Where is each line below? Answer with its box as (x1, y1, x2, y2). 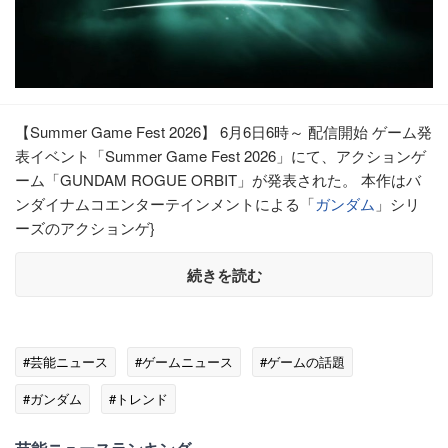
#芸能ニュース (23, 352, 108, 372)
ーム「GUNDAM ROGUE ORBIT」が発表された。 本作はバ (15, 169, 421, 191)
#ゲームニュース (135, 352, 233, 372)
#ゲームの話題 (260, 352, 345, 372)
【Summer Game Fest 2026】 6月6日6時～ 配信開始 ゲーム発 (15, 121, 432, 143)
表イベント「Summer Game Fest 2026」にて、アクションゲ (15, 145, 426, 167)
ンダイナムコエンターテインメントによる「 (15, 193, 315, 215)
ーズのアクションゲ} (15, 217, 155, 239)
